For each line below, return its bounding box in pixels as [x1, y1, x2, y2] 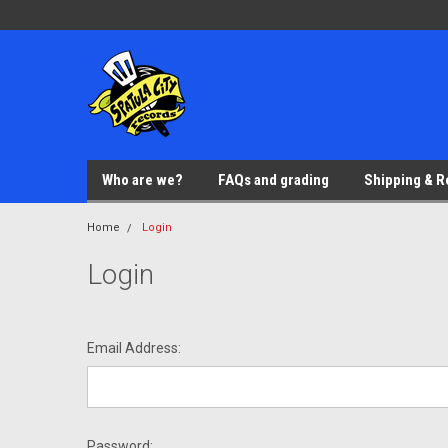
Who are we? [102, 171, 183, 189]
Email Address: [87, 340, 181, 356]
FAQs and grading [218, 171, 329, 189]
